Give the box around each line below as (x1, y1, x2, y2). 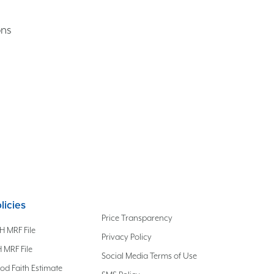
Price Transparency (101, 213, 172, 223)
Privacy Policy (101, 232, 152, 242)
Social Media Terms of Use (101, 251, 197, 261)
